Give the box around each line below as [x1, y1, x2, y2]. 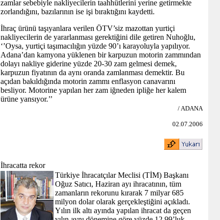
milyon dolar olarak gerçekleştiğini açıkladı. [55, 197, 190, 206]
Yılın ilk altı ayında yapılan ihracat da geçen [55, 206, 191, 215]
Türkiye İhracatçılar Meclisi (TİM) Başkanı [55, 171, 189, 179]
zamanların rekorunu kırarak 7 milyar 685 [55, 189, 184, 197]
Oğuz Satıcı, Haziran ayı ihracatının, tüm [55, 180, 181, 188]
